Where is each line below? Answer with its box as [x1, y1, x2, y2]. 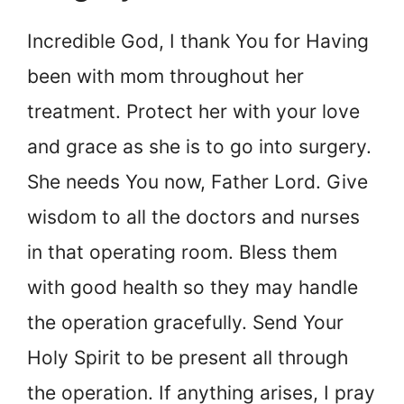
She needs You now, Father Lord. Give [27, 170, 368, 193]
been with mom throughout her [27, 64, 304, 87]
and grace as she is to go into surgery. [27, 134, 372, 158]
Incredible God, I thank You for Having [27, 29, 369, 52]
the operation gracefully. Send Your [27, 310, 344, 334]
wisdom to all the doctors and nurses [27, 205, 360, 228]
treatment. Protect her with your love [27, 99, 360, 123]
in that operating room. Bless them [27, 240, 337, 263]
